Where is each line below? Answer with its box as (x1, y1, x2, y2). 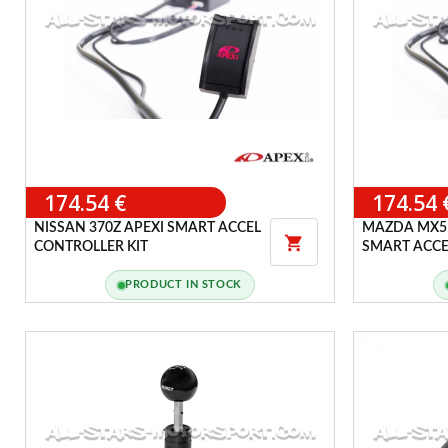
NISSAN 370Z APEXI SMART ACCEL (34, 221, 261, 236)
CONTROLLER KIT (34, 240, 148, 255)
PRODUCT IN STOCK (125, 279, 242, 291)
